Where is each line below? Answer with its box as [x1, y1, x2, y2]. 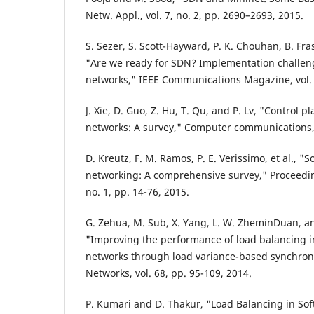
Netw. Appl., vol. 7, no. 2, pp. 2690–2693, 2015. [86, 8, 303, 22]
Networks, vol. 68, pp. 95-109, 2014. [86, 266, 252, 280]
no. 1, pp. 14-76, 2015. [86, 184, 189, 198]
